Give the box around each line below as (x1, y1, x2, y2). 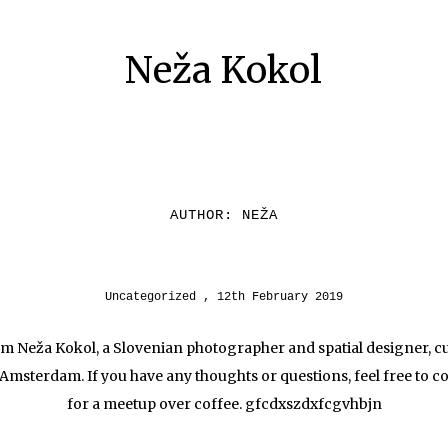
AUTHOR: (170, 207, 242, 223)
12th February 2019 (217, 290, 343, 304)
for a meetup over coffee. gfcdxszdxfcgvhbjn (66, 395, 382, 413)
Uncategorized (105, 290, 196, 304)
